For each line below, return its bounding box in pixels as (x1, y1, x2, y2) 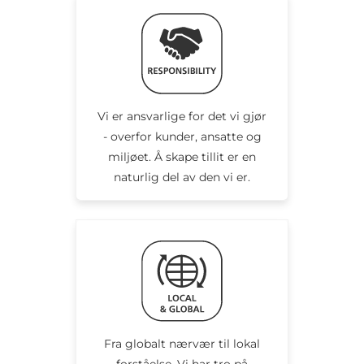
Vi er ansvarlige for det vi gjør (97, 108, 266, 123)
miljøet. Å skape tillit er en (108, 149, 256, 164)
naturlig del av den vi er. (114, 169, 250, 184)
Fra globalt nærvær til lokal (104, 336, 260, 351)
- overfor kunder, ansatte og (102, 128, 262, 144)
